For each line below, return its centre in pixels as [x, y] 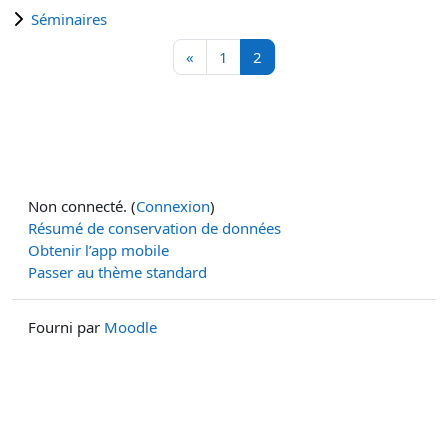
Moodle [130, 327]
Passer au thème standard [117, 272]
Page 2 [284, 56]
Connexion [173, 206]
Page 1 [250, 56]
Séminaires [69, 19]
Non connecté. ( [82, 206]
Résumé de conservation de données [154, 228]
